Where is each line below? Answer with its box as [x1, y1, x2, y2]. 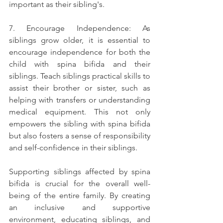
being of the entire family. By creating [9, 191, 150, 201]
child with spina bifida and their [9, 59, 150, 69]
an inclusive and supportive [9, 203, 150, 213]
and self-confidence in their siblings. [9, 143, 137, 153]
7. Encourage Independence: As [9, 23, 150, 33]
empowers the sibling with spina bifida [9, 119, 150, 129]
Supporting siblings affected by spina [9, 167, 150, 177]
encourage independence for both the [9, 47, 150, 57]
